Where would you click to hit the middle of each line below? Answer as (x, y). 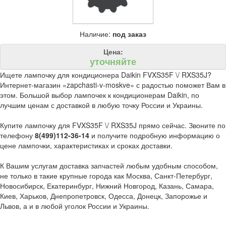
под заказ (129, 34)
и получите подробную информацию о (156, 135)
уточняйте (113, 61)
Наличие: (96, 34)
